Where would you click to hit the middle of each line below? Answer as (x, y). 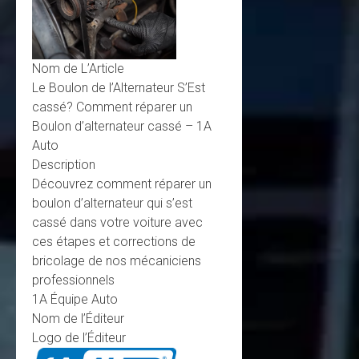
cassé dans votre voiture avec (117, 222)
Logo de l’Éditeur (79, 337)
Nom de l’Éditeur (78, 318)
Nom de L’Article (78, 68)
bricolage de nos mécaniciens (117, 260)
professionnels (73, 280)
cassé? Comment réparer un (112, 107)
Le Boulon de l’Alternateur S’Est (119, 87)
